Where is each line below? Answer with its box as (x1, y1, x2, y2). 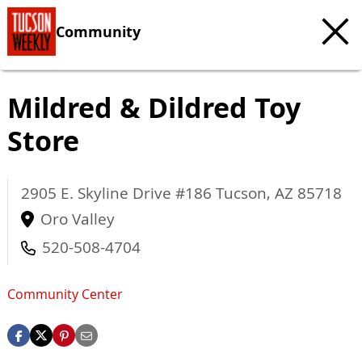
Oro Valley (40, 208, 115, 229)
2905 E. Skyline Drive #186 (21, 183, 216, 204)
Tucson (216, 183, 267, 204)
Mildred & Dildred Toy (7, 88, 301, 127)
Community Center (7, 285, 123, 304)
